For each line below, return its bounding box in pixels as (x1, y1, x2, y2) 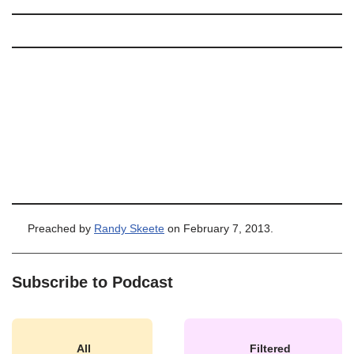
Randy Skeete (94, 223, 164, 235)
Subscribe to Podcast (12, 273, 173, 291)
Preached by (28, 223, 94, 235)
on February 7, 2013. (164, 223, 273, 235)
